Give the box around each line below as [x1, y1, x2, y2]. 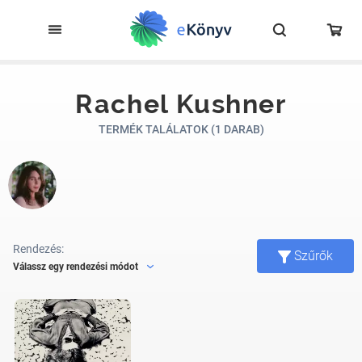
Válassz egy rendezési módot [13, 260, 138, 272]
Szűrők [294, 248, 333, 263]
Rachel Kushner [75, 89, 287, 119]
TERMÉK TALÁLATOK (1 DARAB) [98, 123, 264, 136]
